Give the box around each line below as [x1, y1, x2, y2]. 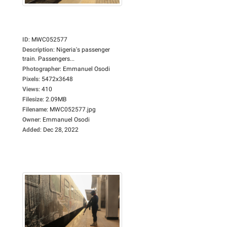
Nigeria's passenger [56, 46, 110, 53]
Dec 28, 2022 [43, 126, 79, 133]
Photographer [22, 65, 60, 72]
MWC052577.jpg [50, 105, 96, 113]
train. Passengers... [22, 55, 74, 62]
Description [22, 46, 53, 53]
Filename [22, 105, 47, 113]
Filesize [22, 95, 43, 103]
